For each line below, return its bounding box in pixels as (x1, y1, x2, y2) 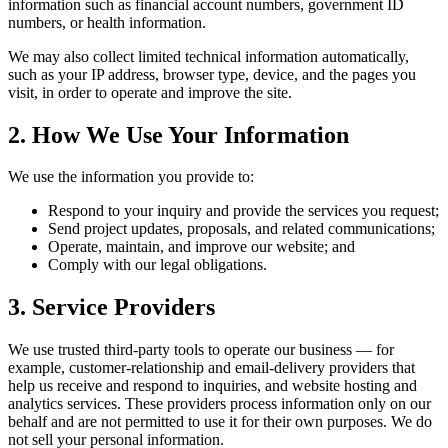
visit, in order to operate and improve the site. (8, 83, 292, 101)
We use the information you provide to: (8, 168, 254, 186)
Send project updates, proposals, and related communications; (48, 220, 435, 238)
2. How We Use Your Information (8, 121, 349, 148)
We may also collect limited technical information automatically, (8, 47, 409, 65)
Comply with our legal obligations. (48, 256, 267, 274)
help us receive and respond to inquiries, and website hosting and (8, 377, 417, 395)
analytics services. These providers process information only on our (8, 395, 431, 413)
